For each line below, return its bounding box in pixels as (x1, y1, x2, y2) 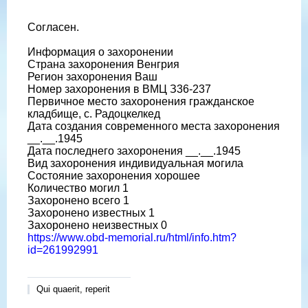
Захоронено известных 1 (27, 207, 155, 219)
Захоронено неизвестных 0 (27, 219, 167, 232)
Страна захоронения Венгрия (27, 58, 179, 71)
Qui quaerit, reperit (36, 284, 110, 295)
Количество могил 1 (27, 182, 129, 195)
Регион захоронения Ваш (27, 71, 157, 83)
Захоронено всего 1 (27, 195, 129, 207)
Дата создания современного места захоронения (27, 120, 280, 133)
